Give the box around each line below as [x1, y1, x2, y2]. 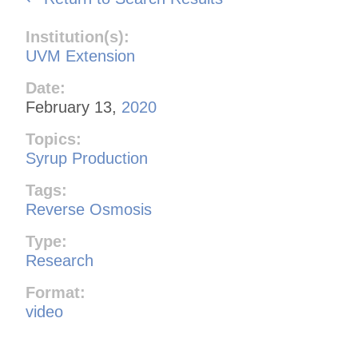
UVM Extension [26, 46, 135, 65]
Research [26, 251, 93, 269]
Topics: [26, 129, 82, 148]
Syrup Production [26, 149, 148, 167]
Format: [26, 283, 86, 301]
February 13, [26, 97, 121, 116]
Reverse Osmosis [26, 200, 152, 218]
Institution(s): [26, 27, 129, 46]
